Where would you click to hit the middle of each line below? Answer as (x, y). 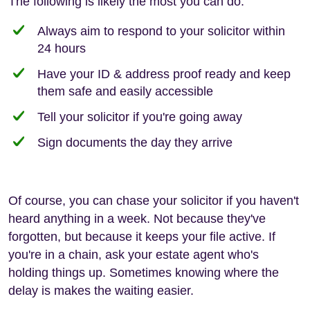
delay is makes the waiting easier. (101, 290)
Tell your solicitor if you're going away (140, 117)
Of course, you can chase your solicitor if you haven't (154, 200)
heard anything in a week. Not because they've (137, 218)
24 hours (62, 48)
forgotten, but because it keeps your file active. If (142, 236)
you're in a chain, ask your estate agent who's (134, 254)
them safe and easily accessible (125, 91)
